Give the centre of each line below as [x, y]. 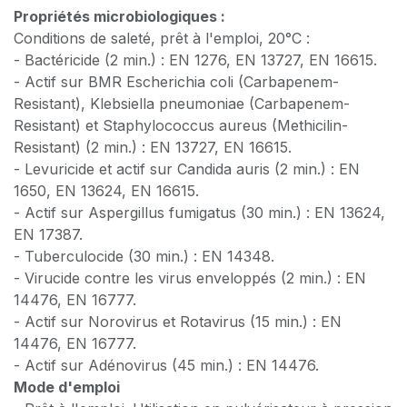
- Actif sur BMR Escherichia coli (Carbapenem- [176, 81]
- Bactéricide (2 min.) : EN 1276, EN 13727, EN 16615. [195, 60]
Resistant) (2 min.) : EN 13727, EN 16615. [153, 147]
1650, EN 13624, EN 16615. [106, 190]
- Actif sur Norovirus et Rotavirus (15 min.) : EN [178, 321]
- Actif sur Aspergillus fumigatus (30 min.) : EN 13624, [199, 212]
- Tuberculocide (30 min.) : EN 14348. [144, 256]
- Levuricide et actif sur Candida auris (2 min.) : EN [187, 169]
